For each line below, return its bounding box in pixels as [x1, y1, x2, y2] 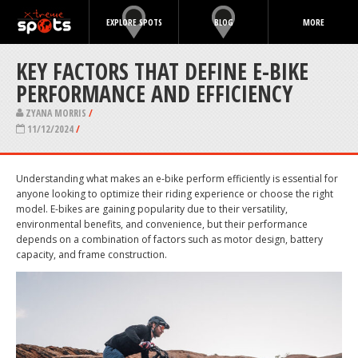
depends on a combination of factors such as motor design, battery [16, 233, 323, 247]
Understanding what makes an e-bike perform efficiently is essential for [16, 172, 338, 186]
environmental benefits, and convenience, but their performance [16, 217, 308, 232]
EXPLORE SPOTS [105, 16, 162, 28]
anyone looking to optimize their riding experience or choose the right [16, 187, 333, 201]
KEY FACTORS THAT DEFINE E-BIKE [16, 56, 308, 86]
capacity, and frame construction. [16, 248, 167, 262]
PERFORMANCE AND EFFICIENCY [16, 78, 292, 109]
